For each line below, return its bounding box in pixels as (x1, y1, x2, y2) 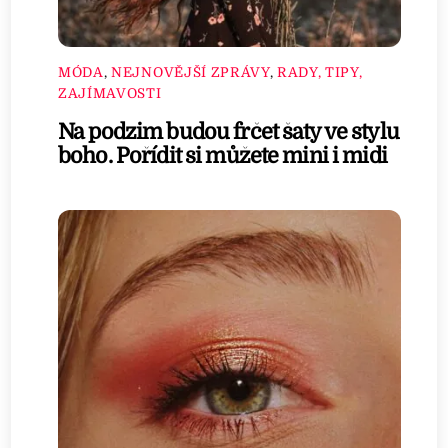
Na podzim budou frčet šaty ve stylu (58, 120, 399, 145)
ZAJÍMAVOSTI (58, 85, 162, 101)
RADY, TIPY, (276, 64, 363, 80)
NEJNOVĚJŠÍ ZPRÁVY (111, 64, 270, 80)
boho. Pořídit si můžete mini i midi (58, 144, 387, 169)
